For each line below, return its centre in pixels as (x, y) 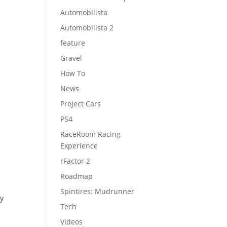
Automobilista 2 (87, 28)
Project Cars (81, 104)
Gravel (71, 58)
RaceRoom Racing (91, 134)
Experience (79, 146)
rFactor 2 (75, 161)
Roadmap (77, 176)
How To (73, 73)
